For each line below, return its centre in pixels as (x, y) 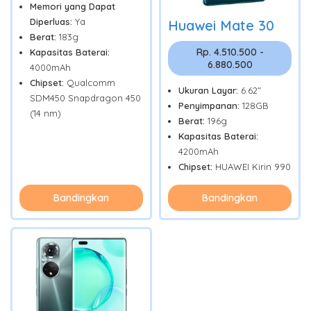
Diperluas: (52, 21)
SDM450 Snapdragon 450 (85, 98)
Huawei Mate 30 (221, 25)
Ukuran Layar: (210, 90)
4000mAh (50, 67)
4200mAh (199, 151)
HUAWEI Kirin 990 (253, 166)
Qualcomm (91, 82)
